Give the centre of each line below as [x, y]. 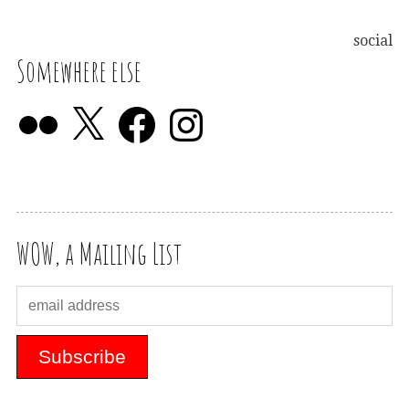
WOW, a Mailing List [99, 254]
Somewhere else [79, 71]
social [373, 41]
